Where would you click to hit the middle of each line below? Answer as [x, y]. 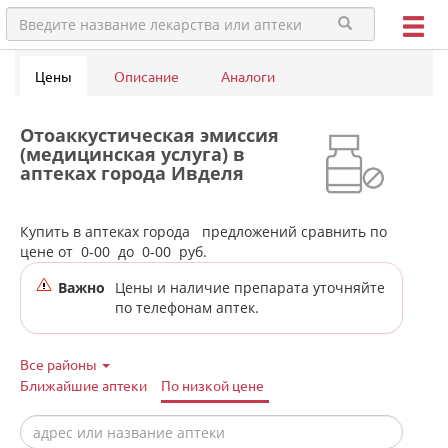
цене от [50, 251]
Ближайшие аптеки [83, 385]
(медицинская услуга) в [132, 154]
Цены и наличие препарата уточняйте [250, 287]
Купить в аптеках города [109, 231]
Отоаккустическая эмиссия [149, 135]
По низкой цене [212, 385]
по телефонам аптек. [187, 307]
